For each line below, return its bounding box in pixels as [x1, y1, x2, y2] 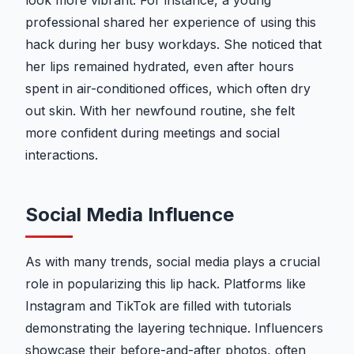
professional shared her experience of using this [25, 14, 316, 31]
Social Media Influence [25, 203, 234, 227]
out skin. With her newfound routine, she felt [25, 103, 295, 119]
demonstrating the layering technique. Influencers [25, 320, 323, 337]
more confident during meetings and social [25, 125, 280, 141]
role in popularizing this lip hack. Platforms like [25, 276, 306, 292]
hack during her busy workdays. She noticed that [25, 36, 322, 53]
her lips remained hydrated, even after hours [25, 58, 294, 75]
